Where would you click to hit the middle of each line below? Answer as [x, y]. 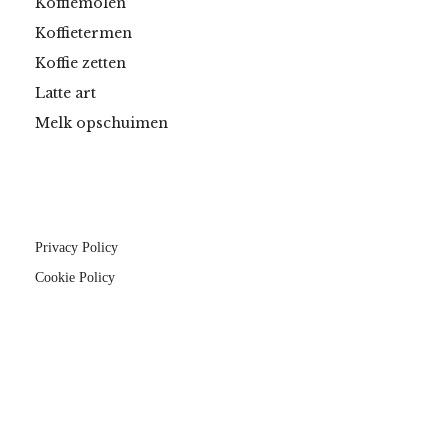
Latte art [65, 93]
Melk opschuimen [101, 123]
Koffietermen [83, 33]
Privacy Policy [76, 248]
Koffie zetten [80, 63]
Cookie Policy [75, 278]
